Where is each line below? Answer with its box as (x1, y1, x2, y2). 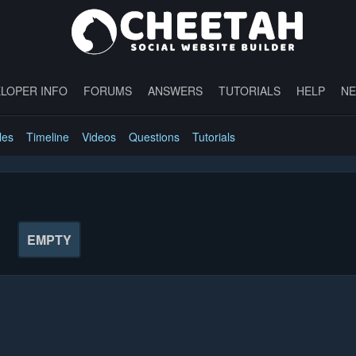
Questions (129, 128, 180, 145)
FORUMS (83, 82, 132, 99)
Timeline (26, 128, 69, 145)
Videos (82, 128, 116, 145)
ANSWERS (147, 82, 203, 99)
